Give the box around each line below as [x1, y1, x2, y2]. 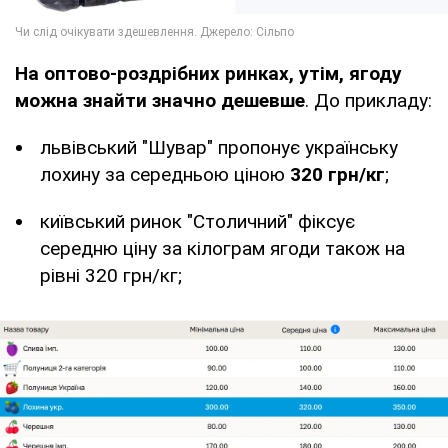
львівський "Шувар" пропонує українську [40, 135, 398, 159]
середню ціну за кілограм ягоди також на [40, 236, 405, 260]
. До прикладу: [305, 88, 432, 112]
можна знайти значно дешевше [15, 88, 305, 112]
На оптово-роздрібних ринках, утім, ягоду [15, 61, 402, 85]
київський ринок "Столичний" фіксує [40, 209, 355, 233]
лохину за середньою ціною [40, 162, 290, 186]
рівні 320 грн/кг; [40, 263, 182, 287]
